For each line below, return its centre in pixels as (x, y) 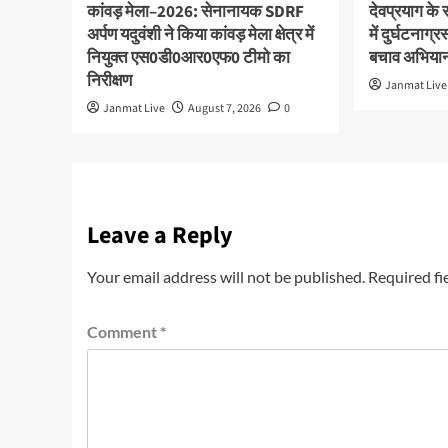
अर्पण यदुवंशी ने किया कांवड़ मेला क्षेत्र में (200, 34)
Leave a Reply (160, 235)
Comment (123, 331)
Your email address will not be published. (226, 276)
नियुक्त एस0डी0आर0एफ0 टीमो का (188, 57)
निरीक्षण (109, 80)
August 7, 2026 (224, 108)
